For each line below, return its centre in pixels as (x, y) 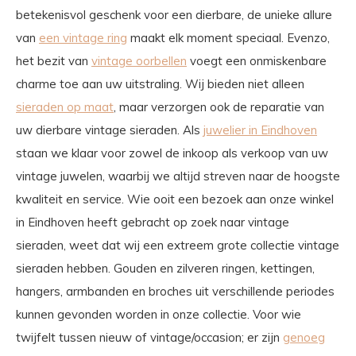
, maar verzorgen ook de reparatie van (219, 107)
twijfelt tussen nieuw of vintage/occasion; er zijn (149, 338)
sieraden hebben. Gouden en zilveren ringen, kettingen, (165, 269)
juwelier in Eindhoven (260, 130)
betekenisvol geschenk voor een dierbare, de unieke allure (174, 15)
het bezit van (54, 61)
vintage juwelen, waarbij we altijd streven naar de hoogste (178, 176)
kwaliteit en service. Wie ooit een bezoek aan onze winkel (175, 199)
